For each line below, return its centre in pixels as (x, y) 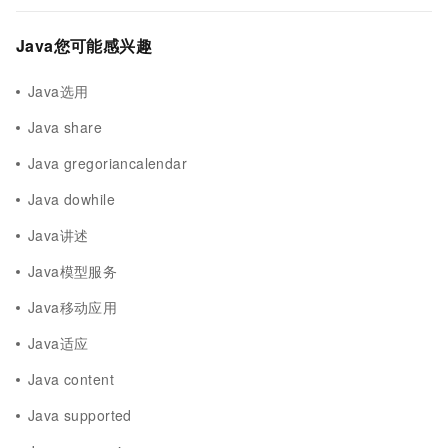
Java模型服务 (73, 271)
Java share (65, 127)
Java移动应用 (73, 307)
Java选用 (58, 91)
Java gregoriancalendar (108, 163)
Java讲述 (58, 235)
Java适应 (58, 343)
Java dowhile (71, 199)
